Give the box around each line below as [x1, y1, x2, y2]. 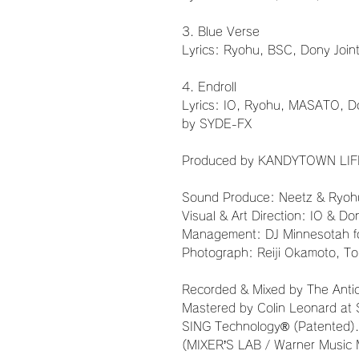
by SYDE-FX [182, 118, 252, 131]
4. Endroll [182, 81, 236, 94]
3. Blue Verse [182, 26, 260, 38]
